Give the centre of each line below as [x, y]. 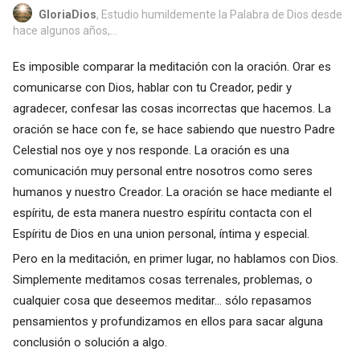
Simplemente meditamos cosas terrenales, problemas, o [162, 279]
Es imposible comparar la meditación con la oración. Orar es [172, 66]
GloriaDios [67, 14]
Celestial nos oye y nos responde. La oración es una [151, 150]
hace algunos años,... [65, 30]
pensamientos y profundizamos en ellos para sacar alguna [168, 321]
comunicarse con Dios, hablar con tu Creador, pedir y [152, 87]
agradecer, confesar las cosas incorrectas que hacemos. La [172, 108]
